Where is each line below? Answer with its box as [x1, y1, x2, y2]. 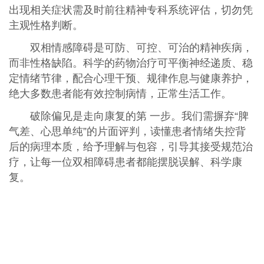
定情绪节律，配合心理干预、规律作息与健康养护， [8, 72, 253, 85]
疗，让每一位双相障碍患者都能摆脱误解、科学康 [8, 156, 242, 169]
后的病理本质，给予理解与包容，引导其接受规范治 [8, 141, 253, 153]
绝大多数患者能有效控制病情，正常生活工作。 [8, 88, 232, 100]
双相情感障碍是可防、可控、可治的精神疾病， [29, 42, 253, 54]
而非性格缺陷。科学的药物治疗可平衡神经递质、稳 [8, 57, 253, 70]
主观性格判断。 [8, 19, 83, 32]
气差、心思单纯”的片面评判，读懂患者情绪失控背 [8, 126, 246, 138]
